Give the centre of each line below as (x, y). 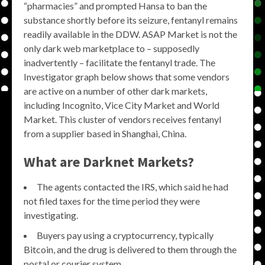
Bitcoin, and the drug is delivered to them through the (130, 249)
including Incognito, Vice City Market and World (122, 105)
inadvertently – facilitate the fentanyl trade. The (119, 62)
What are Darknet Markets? (109, 162)
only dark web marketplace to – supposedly (112, 48)
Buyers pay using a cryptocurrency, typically (125, 235)
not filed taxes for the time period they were (112, 201)
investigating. (51, 215)
